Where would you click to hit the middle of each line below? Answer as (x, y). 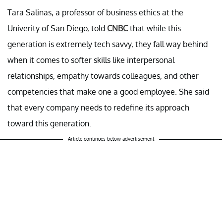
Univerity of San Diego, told (57, 28)
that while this (154, 28)
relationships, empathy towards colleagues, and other (103, 76)
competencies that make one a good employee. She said (108, 91)
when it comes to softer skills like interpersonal (91, 60)
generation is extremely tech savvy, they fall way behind (108, 44)
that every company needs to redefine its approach (98, 107)
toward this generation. (49, 123)
